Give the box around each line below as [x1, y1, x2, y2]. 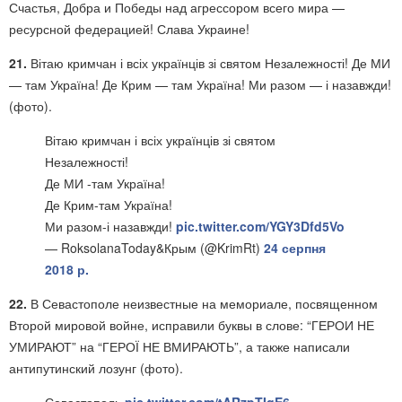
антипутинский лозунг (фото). [9, 359, 183, 377]
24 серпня [264, 239, 326, 257]
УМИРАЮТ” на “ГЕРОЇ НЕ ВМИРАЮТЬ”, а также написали [9, 337, 350, 355]
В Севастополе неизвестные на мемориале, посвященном [27, 294, 378, 312]
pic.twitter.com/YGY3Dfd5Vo [176, 217, 345, 235]
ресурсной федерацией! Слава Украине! [9, 20, 249, 38]
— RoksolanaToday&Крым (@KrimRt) [45, 239, 264, 257]
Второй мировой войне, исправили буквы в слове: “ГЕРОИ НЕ [9, 316, 374, 334]
